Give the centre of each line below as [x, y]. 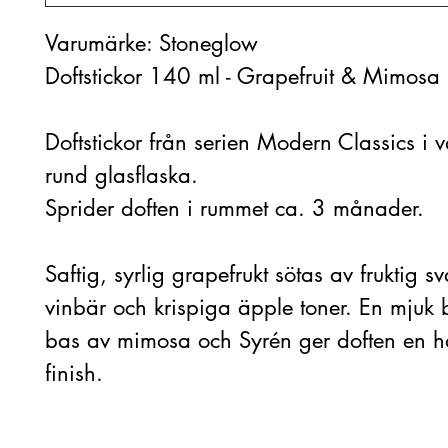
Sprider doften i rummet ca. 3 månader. [234, 208]
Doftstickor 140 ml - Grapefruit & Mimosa [242, 76]
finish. [74, 373]
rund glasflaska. [121, 175]
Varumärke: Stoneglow [151, 43]
